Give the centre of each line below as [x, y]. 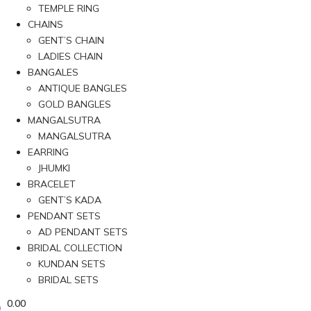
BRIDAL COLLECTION [75, 247]
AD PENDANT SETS [83, 232]
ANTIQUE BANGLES [83, 88]
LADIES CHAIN [70, 56]
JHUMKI [54, 168]
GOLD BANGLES [75, 104]
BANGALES [53, 72]
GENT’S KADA [70, 200]
